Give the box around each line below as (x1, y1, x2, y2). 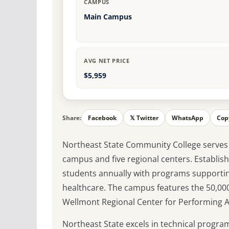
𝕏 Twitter (130, 113, 158, 123)
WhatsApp (172, 113, 203, 123)
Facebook (88, 113, 117, 123)
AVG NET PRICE (84, 57, 130, 65)
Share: (62, 113, 81, 123)
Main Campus (84, 12, 132, 22)
